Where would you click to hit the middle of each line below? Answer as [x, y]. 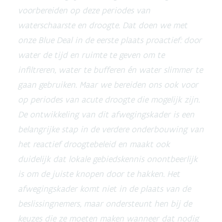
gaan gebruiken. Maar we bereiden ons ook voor [108, 85]
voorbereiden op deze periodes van [84, 10]
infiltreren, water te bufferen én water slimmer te [110, 70]
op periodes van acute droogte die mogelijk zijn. [109, 100]
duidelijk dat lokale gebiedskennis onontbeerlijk [108, 159]
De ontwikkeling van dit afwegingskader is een [106, 114]
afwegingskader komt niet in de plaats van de [104, 189]
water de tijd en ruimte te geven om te [91, 55]
